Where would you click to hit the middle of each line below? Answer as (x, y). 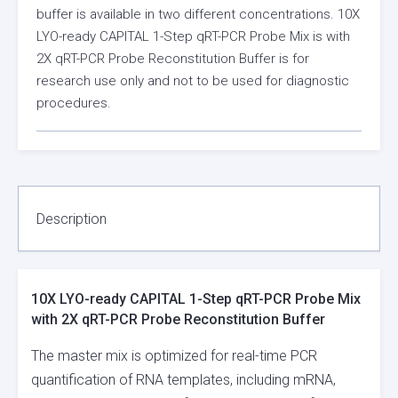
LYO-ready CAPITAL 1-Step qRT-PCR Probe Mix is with (193, 36)
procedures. (74, 103)
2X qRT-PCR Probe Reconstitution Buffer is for (173, 58)
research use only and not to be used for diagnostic (193, 80)
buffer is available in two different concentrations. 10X (198, 14)
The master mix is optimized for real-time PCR (174, 356)
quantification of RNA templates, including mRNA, (183, 380)
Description (72, 219)
